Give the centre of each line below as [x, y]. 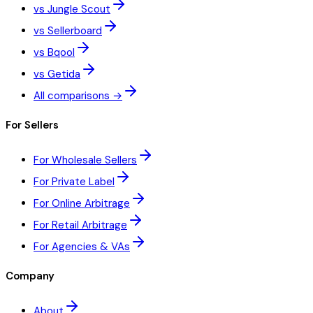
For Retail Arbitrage [80, 225]
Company [30, 276]
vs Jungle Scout [72, 9]
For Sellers [32, 125]
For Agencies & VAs [82, 247]
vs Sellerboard [68, 31]
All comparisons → [78, 96]
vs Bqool [54, 53]
